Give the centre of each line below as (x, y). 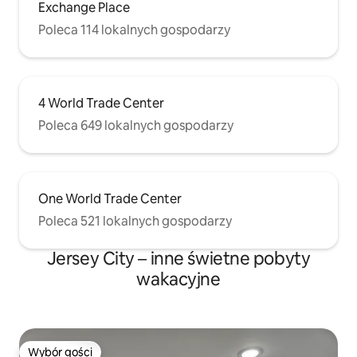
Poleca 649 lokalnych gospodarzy (136, 125)
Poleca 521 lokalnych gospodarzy (135, 221)
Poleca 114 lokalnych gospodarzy (134, 29)
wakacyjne (178, 279)
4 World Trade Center (101, 103)
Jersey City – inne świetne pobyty (178, 258)
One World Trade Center (110, 198)
